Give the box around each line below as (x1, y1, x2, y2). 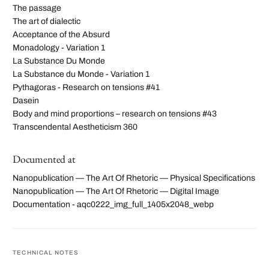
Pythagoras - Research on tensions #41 (13, 83, 160, 92)
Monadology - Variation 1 (13, 43, 105, 53)
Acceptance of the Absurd (13, 30, 110, 40)
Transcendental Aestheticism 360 (13, 122, 138, 132)
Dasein (13, 96, 39, 106)
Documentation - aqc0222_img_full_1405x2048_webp (13, 200, 214, 210)
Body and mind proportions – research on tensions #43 (13, 109, 217, 119)
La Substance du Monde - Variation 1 (13, 70, 150, 79)
